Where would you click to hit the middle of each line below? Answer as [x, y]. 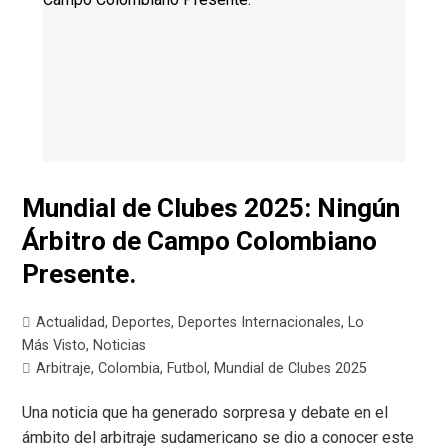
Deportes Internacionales [260, 322]
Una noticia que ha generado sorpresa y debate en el [205, 412]
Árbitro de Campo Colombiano [200, 240]
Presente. [79, 273]
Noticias [120, 345]
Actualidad [71, 322]
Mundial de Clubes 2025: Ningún [211, 207]
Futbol [187, 368]
